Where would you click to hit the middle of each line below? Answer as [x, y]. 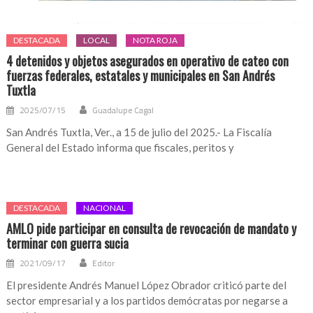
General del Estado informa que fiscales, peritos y [121, 148]
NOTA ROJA [155, 41]
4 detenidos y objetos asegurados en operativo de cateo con [148, 61]
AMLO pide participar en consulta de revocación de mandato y [152, 229]
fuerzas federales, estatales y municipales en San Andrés [141, 76]
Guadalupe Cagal [123, 110]
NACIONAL [105, 208]
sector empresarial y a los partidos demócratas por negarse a [147, 301]
